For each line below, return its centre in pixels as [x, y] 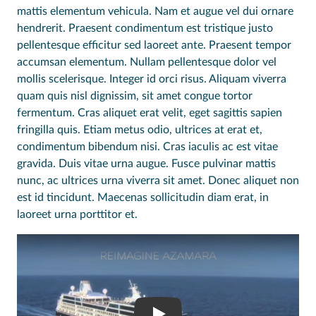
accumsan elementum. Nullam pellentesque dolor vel [147, 62]
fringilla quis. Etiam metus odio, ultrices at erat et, [140, 130]
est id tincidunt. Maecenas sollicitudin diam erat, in [143, 198]
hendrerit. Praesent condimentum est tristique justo [145, 29]
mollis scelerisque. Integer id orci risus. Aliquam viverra [152, 79]
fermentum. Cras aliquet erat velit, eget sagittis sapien [150, 113]
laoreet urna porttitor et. [77, 215]
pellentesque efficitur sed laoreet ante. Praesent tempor [154, 45]
